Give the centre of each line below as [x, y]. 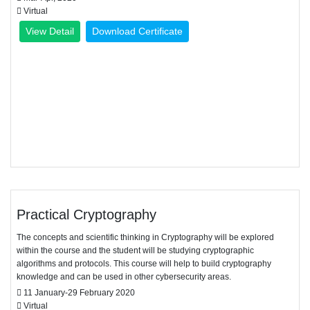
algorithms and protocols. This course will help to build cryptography [144, 264]
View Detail [50, 31]
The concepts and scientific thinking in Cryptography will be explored [145, 237]
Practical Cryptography [86, 215]
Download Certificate [137, 31]
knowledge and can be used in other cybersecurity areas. [124, 277]
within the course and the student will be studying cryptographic [135, 250]
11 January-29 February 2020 [78, 293]
